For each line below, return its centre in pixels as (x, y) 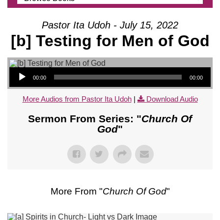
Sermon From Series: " (85, 118)
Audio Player (20, 66)
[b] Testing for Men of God (110, 41)
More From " (76, 191)
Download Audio (172, 99)
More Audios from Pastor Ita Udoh (77, 99)
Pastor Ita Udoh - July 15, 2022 (110, 25)
